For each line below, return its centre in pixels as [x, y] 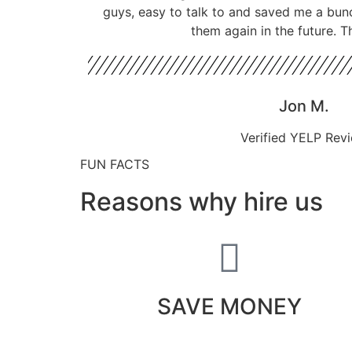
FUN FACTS [115, 164]
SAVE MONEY [229, 306]
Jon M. [304, 106]
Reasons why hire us [202, 201]
